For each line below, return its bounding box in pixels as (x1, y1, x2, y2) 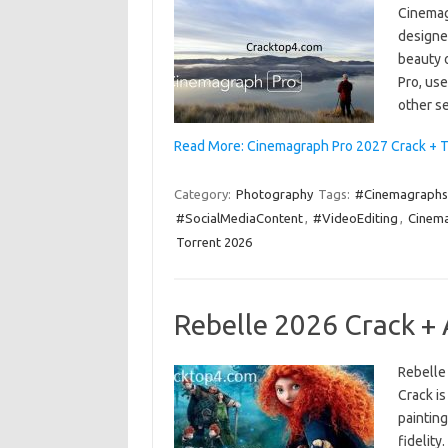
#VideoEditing (312, 211, 398, 225)
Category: (173, 187, 234, 201)
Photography (235, 187, 313, 201)
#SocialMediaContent (175, 211, 303, 225)
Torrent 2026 (175, 235, 252, 249)
